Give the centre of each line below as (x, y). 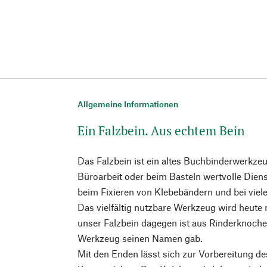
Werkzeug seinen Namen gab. (140, 238)
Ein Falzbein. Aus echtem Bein (161, 130)
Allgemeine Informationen (128, 104)
